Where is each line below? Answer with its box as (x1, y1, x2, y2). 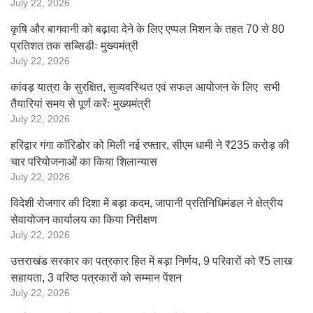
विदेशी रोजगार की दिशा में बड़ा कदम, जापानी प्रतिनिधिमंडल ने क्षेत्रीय (10, 197, 283, 209)
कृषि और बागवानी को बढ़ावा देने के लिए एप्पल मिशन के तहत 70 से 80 (10, 23, 284, 35)
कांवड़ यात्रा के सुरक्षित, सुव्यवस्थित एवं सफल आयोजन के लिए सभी (10, 81, 280, 93)
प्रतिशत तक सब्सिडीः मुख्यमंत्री (10, 40, 138, 52)
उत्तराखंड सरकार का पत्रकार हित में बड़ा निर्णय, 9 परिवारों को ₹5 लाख (10, 255, 292, 267)
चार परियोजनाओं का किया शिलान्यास (10, 156, 157, 168)
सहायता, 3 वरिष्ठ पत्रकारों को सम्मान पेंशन (10, 272, 182, 284)
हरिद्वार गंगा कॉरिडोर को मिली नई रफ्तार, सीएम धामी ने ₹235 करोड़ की (10, 139, 289, 151)
